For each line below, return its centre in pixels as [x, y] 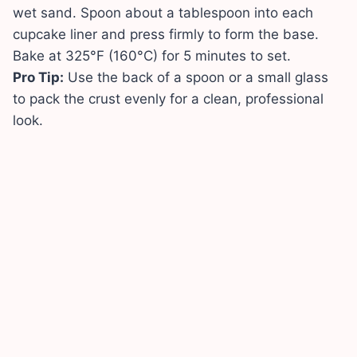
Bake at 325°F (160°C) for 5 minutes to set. [152, 56]
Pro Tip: [38, 78]
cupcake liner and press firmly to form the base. [166, 35]
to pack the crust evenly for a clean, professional [168, 99]
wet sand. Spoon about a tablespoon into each [163, 13]
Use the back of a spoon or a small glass [196, 78]
